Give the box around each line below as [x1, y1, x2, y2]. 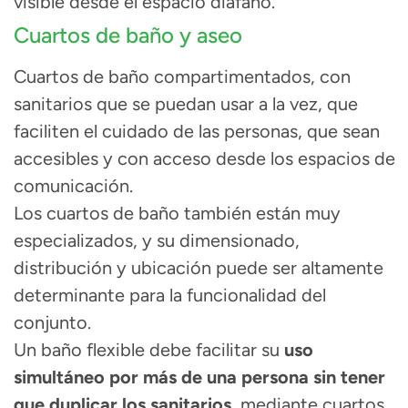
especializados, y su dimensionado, [14, 229, 300, 252]
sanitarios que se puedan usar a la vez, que [14, 93, 358, 116]
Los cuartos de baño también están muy [14, 202, 341, 225]
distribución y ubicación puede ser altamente [14, 257, 383, 280]
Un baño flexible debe [14, 339, 196, 362]
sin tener [309, 366, 385, 389]
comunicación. [14, 175, 133, 198]
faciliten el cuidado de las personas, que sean [14, 120, 380, 143]
